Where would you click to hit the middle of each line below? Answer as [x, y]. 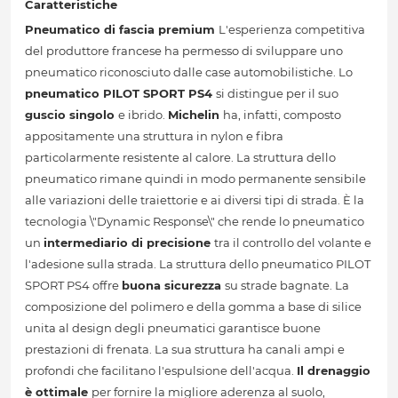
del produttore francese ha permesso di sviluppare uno [184, 51]
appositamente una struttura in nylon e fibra [154, 136]
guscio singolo [72, 115]
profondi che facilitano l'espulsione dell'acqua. [161, 371]
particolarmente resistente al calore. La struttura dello [180, 158]
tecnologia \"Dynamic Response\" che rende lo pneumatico [195, 222]
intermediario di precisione [129, 243]
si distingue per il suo [277, 94]
